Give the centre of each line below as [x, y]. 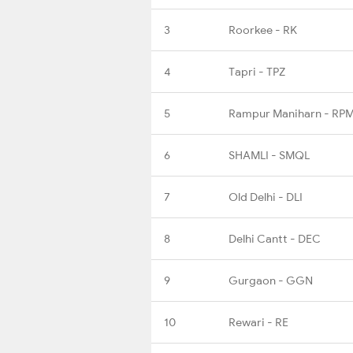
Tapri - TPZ [257, 71]
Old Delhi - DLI [266, 197]
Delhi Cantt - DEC [275, 238]
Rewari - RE [258, 322]
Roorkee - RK [263, 30]
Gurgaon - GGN [271, 280]
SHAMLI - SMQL [269, 155]
